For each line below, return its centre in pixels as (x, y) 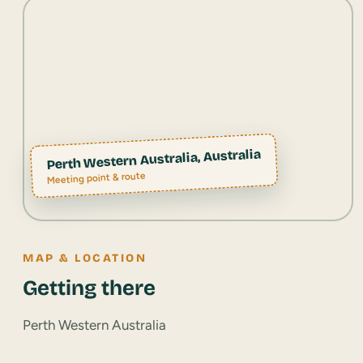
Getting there (89, 288)
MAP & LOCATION (85, 258)
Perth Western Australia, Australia (154, 159)
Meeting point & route (96, 177)
